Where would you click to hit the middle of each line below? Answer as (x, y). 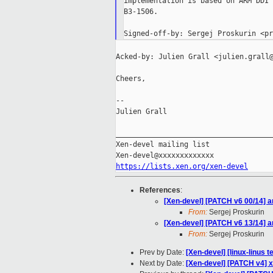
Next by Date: (163, 264)
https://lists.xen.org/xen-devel (182, 167)
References (160, 190)
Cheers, (131, 79)
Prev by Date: (163, 253)
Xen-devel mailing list (163, 145)
